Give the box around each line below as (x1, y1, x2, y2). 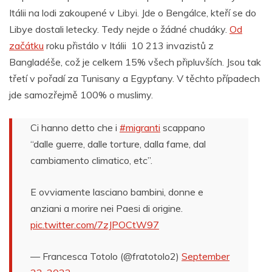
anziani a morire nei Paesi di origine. (30, 202, 183, 214)
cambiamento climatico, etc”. (30, 154, 152, 166)
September (182, 250, 229, 262)
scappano (160, 121, 205, 134)
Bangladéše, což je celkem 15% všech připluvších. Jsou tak (9, 55, 261, 68)
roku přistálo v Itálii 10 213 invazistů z (44, 39, 214, 52)
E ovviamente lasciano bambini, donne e (30, 185, 203, 198)
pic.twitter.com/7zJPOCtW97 (30, 218, 159, 231)
